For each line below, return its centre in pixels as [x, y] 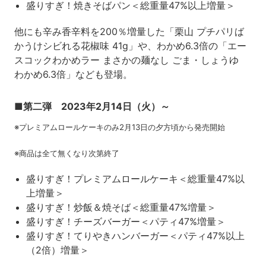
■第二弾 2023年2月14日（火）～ [92, 106]
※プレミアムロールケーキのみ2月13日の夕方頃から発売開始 [119, 127]
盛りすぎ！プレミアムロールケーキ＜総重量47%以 [135, 178]
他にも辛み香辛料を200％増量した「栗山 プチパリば [129, 31]
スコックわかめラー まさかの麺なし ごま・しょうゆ [131, 60]
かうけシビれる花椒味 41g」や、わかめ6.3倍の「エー [130, 45]
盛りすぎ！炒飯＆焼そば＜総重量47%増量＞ [121, 207]
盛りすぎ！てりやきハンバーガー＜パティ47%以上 [135, 235]
